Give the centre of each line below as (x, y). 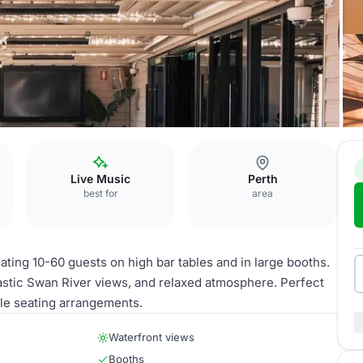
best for (100, 193)
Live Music (100, 179)
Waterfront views (152, 337)
